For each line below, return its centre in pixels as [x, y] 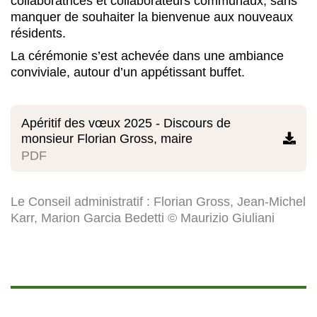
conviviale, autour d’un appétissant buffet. [128, 72]
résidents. [40, 33]
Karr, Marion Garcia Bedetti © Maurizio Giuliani [143, 218]
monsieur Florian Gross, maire [107, 138]
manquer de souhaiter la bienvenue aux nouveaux [152, 17]
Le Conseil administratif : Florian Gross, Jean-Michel [158, 201]
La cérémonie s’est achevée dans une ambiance [147, 56]
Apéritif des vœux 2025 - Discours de [126, 123]
